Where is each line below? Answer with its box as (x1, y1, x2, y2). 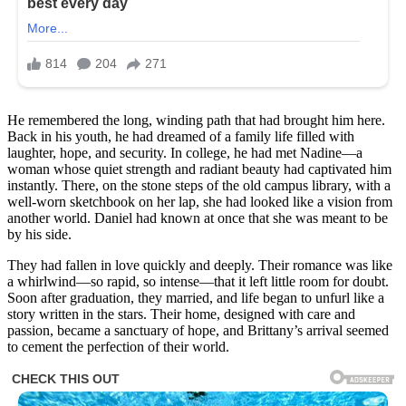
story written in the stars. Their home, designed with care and (7, 306, 355, 322)
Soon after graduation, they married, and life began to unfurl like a (7, 290, 384, 305)
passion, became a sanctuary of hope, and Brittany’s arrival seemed (7, 323, 389, 338)
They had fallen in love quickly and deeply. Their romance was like (7, 257, 392, 273)
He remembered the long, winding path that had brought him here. (7, 112, 385, 128)
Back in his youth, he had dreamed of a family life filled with (7, 129, 354, 144)
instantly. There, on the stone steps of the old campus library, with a (7, 178, 391, 193)
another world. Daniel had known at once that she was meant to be (7, 210, 388, 226)
